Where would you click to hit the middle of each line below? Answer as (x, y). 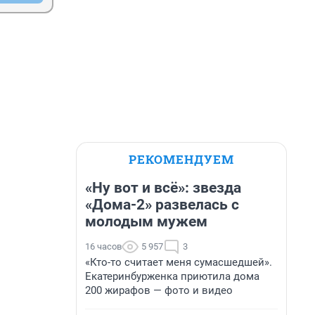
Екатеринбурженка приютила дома (172, 276)
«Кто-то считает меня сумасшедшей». (179, 262)
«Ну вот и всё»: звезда (163, 188)
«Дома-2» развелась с (162, 205)
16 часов (103, 246)
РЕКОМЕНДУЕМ (181, 159)
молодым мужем (146, 221)
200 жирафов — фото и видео (159, 290)
